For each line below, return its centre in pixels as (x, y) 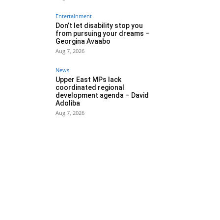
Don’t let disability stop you (99, 25)
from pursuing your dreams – (103, 33)
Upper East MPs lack (88, 79)
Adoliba (68, 103)
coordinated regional (90, 87)
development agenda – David (102, 95)
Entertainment (74, 16)
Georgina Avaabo (83, 41)
